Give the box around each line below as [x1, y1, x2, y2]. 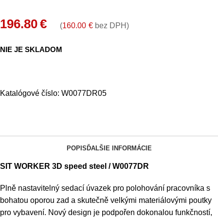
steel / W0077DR [89, 162, 149, 170]
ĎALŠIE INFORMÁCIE [86, 144, 152, 152]
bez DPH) [93, 21, 129, 30]
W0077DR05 [61, 89, 107, 97]
